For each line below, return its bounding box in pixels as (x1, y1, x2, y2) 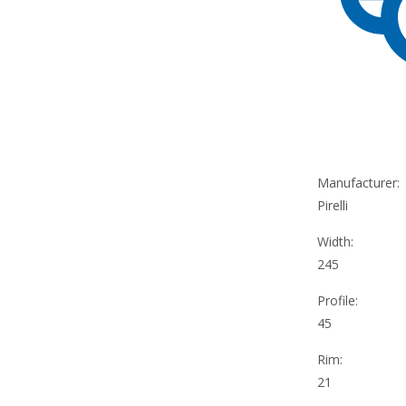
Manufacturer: (317, 174, 401, 191)
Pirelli (317, 197, 349, 214)
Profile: (317, 292, 359, 309)
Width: (317, 233, 354, 250)
